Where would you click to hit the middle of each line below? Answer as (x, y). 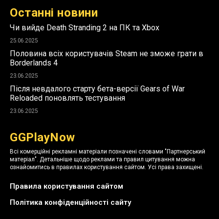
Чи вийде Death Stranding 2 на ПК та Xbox (85, 27)
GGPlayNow (43, 137)
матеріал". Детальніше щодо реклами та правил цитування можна (102, 159)
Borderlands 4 (34, 63)
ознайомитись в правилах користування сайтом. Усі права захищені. (107, 167)
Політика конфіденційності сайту (70, 202)
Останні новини (54, 12)
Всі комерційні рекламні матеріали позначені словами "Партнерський (108, 151)
